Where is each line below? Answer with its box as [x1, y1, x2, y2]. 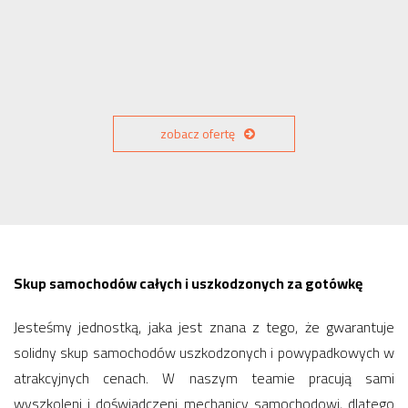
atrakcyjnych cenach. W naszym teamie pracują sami [14, 364, 394, 392]
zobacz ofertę [159, 122, 235, 146]
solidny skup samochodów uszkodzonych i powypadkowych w [14, 339, 394, 366]
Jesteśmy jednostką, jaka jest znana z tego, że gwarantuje [14, 313, 394, 341]
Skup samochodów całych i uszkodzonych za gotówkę [14, 270, 362, 297]
